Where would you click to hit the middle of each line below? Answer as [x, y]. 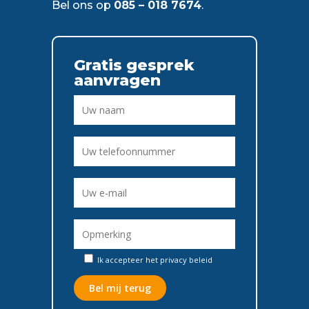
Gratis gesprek [134, 65]
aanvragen [117, 80]
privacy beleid [186, 260]
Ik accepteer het [127, 260]
